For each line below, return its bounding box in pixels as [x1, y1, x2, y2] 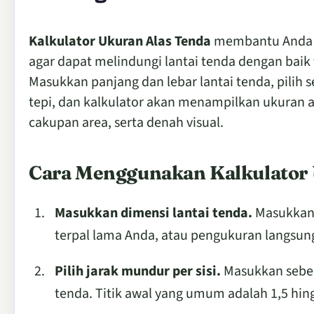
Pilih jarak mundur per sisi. [55, 261, 221, 281]
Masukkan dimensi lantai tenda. [55, 203, 252, 223]
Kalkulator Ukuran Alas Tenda [29, 31, 211, 51]
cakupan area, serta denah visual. [29, 112, 224, 132]
